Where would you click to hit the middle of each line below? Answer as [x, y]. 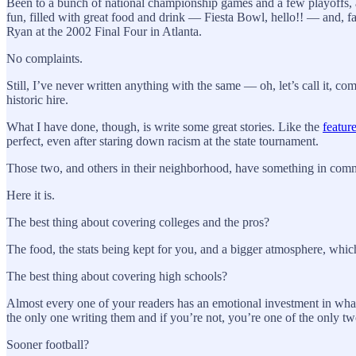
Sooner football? [48, 344]
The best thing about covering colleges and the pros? [139, 222]
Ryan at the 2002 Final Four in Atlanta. [104, 31]
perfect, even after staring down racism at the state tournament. [163, 141]
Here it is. [31, 195]
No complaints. [44, 58]
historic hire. [37, 99]
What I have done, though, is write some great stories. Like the [164, 126]
